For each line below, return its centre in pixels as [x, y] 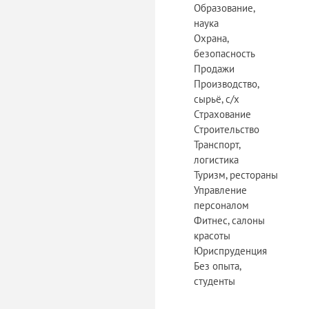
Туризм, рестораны [236, 175]
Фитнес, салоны [229, 220]
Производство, [226, 84]
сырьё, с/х [217, 99]
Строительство [227, 129]
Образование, [224, 8]
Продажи [214, 69]
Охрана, [211, 38]
